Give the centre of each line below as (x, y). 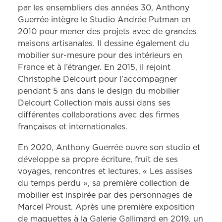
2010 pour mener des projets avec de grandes (107, 32)
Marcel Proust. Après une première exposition (106, 207)
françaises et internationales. (73, 127)
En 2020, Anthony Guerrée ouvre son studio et (109, 148)
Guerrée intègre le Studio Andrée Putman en (104, 20)
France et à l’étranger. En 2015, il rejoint (94, 67)
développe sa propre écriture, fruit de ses (98, 160)
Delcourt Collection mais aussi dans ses (94, 103)
